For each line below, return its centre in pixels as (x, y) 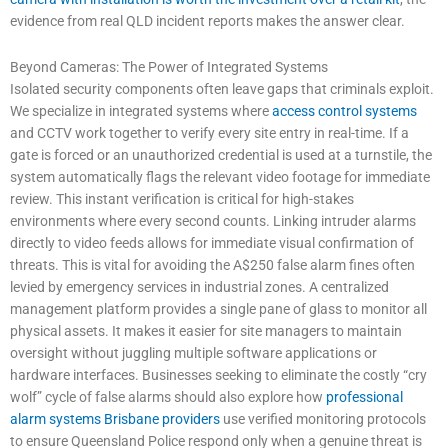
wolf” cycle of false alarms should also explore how (168, 396)
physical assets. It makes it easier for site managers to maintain (206, 330)
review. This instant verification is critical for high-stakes (182, 198)
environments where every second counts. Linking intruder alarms (213, 220)
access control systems (344, 110)
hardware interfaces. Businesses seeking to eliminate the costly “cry (218, 374)
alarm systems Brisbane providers (115, 418)
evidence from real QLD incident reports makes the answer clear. (207, 20)
